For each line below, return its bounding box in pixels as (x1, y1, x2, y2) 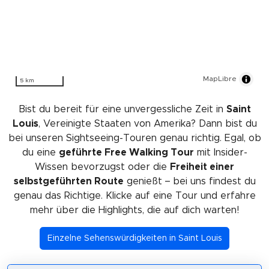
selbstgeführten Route (13, 176, 124, 186)
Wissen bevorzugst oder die (35, 162, 170, 172)
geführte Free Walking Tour (58, 147, 194, 157)
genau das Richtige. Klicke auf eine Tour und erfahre (13, 190, 256, 201)
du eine (22, 147, 59, 157)
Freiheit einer (170, 162, 234, 172)
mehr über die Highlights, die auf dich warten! (30, 205, 239, 215)
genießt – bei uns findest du (123, 176, 256, 186)
